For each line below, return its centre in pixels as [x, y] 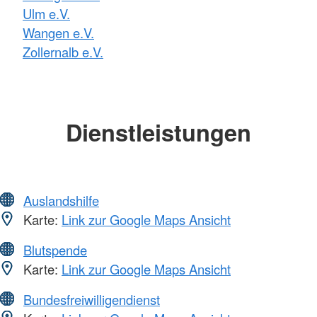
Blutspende [55, 250]
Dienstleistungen [158, 132]
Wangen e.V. [58, 32]
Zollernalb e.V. [63, 51]
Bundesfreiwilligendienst [92, 300]
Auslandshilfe [61, 201]
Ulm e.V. [46, 13]
